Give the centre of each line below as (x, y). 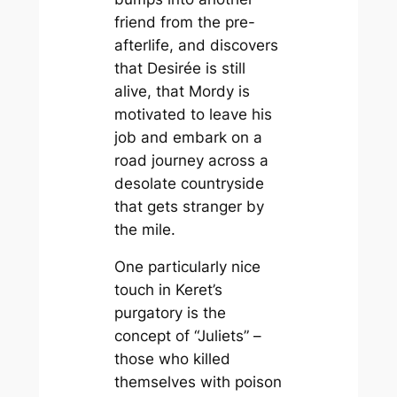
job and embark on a (188, 137)
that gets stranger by (189, 206)
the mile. (144, 229)
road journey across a (191, 160)
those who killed (172, 359)
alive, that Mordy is (182, 91)
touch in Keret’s (168, 290)
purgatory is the (170, 313)
